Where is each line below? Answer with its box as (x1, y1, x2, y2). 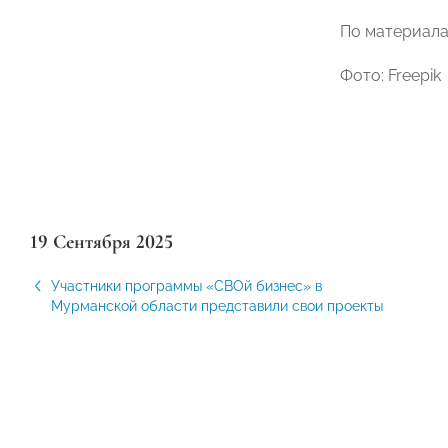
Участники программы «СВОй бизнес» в (51, 278, 322, 294)
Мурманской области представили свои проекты (51, 298, 383, 314)
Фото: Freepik (340, 66, 441, 85)
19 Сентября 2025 (30, 230, 173, 254)
